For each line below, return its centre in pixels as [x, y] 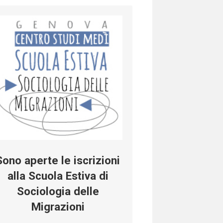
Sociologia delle [58, 191]
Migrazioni [58, 207]
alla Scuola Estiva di [58, 176]
